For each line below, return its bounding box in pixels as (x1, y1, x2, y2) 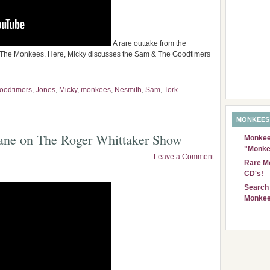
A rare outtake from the (111, 39, 186, 48)
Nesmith (115, 86, 142, 94)
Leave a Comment (154, 152, 214, 161)
